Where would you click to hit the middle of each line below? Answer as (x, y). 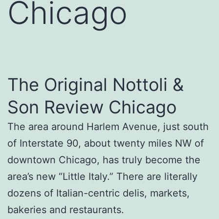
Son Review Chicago (92, 107)
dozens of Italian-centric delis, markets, (99, 193)
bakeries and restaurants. (66, 209)
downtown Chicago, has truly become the (104, 160)
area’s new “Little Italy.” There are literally (102, 176)
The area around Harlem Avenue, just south (108, 126)
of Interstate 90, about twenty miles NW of (106, 143)
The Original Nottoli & (96, 84)
